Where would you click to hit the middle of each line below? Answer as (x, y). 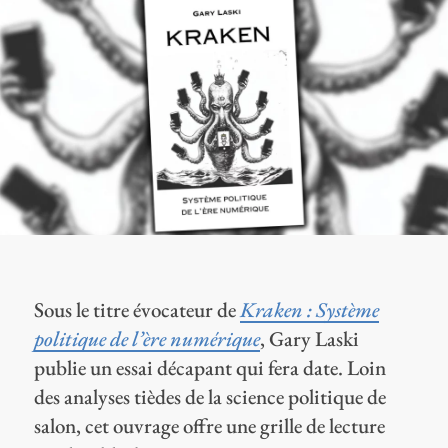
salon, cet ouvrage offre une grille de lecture (209, 426)
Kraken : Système (309, 310)
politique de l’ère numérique (146, 339)
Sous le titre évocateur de (136, 310)
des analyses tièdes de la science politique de (209, 397)
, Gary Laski (309, 339)
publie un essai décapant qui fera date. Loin (209, 368)
